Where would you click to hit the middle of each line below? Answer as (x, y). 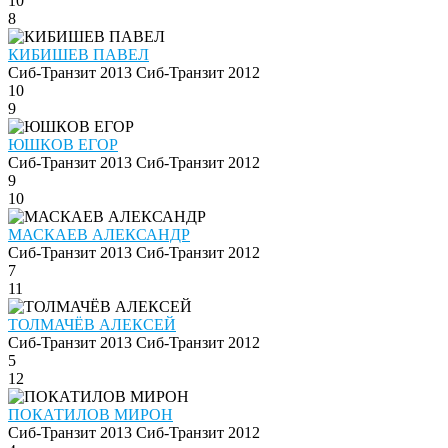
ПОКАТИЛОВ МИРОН (90, 415)
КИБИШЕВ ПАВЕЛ (78, 55)
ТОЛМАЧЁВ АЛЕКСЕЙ (92, 325)
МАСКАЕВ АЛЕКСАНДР (99, 235)
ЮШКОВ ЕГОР (63, 145)
